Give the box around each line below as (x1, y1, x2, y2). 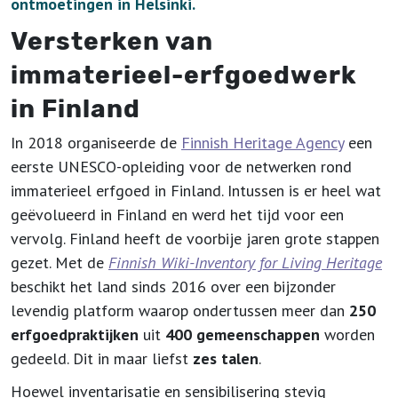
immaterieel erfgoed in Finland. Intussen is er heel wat (11, 180, 381, 201)
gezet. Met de (11, 252, 108, 273)
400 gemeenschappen (165, 324, 320, 345)
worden (320, 324, 375, 345)
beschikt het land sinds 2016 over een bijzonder (11, 276, 336, 297)
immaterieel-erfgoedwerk (11, 60, 357, 90)
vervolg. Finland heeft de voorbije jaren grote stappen (11, 228, 379, 249)
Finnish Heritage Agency (181, 132, 344, 153)
